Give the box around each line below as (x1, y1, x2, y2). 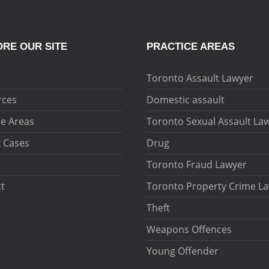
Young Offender (147, 244, 219, 258)
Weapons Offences (147, 222, 232, 236)
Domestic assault (147, 92, 225, 106)
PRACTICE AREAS (147, 40, 235, 52)
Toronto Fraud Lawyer (147, 157, 247, 171)
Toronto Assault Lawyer (147, 71, 253, 85)
